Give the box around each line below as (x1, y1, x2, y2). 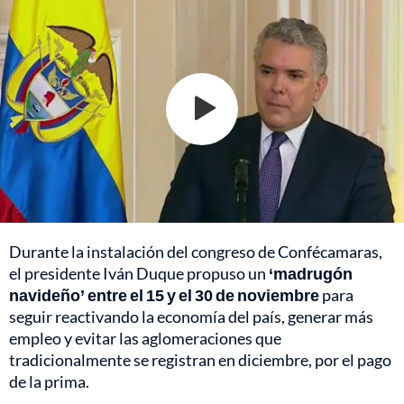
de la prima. (9, 371, 89, 391)
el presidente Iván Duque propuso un (9, 262, 269, 283)
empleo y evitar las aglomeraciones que (9, 327, 281, 348)
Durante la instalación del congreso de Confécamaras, (9, 241, 382, 262)
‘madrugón (269, 262, 353, 283)
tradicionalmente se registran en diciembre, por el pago (9, 349, 391, 370)
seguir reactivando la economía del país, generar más (9, 306, 373, 326)
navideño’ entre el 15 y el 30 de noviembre (9, 284, 319, 305)
